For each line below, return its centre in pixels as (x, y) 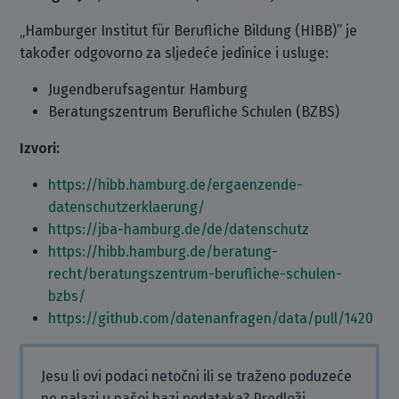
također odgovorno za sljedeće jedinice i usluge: (175, 53)
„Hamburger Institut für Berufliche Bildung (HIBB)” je (189, 31)
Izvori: (40, 148)
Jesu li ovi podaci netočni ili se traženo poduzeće (197, 376)
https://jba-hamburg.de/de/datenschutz (179, 229)
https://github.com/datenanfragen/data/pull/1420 (211, 318)
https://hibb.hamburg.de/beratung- (163, 252)
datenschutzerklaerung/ (127, 207)
